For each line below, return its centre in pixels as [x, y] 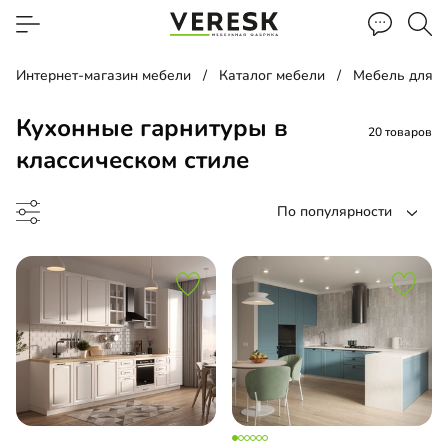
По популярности [334, 211]
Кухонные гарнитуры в [152, 128]
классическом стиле [132, 160]
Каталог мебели [272, 75]
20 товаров [400, 132]
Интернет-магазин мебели [103, 75]
